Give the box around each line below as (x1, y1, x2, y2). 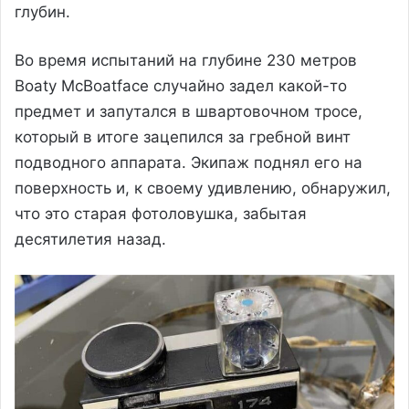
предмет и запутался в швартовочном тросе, (15, 102, 362, 121)
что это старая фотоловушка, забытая (15, 204, 307, 224)
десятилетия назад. (15, 230, 166, 249)
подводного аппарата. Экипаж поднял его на (15, 153, 362, 173)
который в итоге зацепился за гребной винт (15, 128, 351, 147)
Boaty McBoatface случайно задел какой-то (15, 77, 347, 96)
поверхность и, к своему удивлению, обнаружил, (15, 179, 391, 198)
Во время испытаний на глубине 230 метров (15, 51, 357, 70)
